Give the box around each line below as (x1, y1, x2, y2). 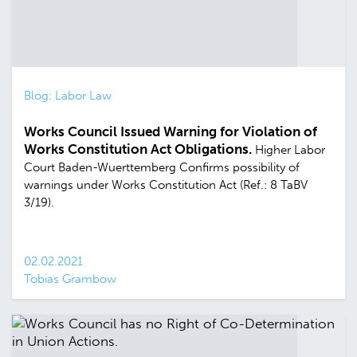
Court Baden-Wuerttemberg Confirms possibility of (24, 160, 300, 175)
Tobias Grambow (24, 272, 116, 287)
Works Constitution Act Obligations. (24, 141, 255, 158)
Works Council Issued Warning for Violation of (24, 124, 317, 140)
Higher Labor (255, 143, 325, 158)
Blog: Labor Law (24, 88, 112, 104)
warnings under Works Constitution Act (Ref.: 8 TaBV (24, 178, 308, 193)
